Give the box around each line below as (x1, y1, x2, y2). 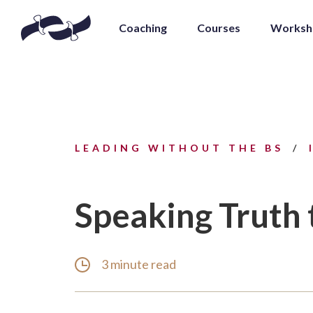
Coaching (119, 21, 167, 34)
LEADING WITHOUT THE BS (75, 142, 289, 154)
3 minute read (101, 256, 176, 272)
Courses (197, 21, 240, 34)
